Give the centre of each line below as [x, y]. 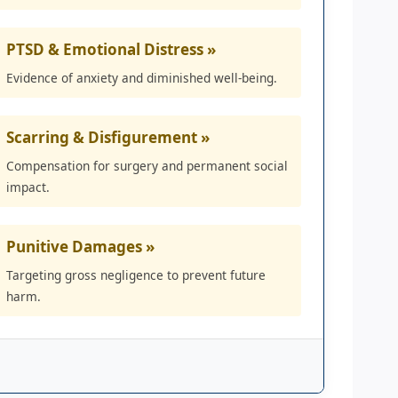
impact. [28, 187]
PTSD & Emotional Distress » [111, 49]
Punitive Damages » [80, 246]
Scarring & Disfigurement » [108, 137]
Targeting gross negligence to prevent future [136, 275]
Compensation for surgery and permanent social [147, 165]
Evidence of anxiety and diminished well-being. [142, 77]
